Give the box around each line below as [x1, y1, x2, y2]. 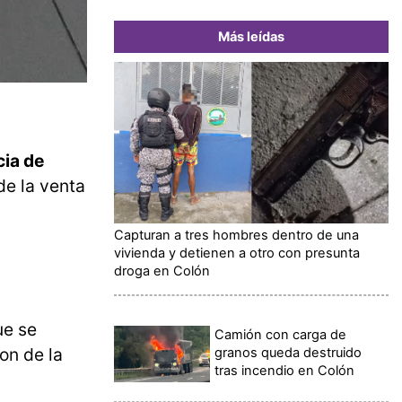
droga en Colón [114, 262, 210, 279]
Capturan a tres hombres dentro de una [114, 226, 359, 243]
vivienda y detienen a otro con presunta [114, 244, 360, 261]
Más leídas [218, 28, 284, 45]
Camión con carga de [214, 326, 347, 343]
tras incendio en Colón [214, 362, 355, 379]
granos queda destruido [214, 344, 363, 361]
